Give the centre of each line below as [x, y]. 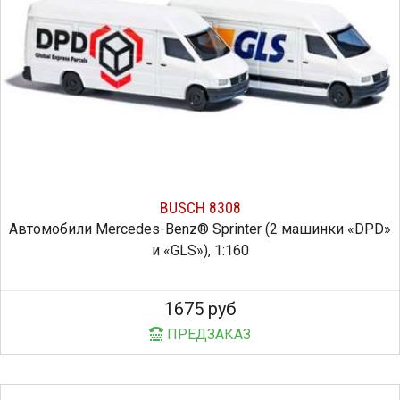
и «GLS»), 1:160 [200, 251]
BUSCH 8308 [200, 208]
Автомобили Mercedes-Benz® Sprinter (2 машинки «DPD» [200, 229]
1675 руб [200, 309]
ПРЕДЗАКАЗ [207, 335]
